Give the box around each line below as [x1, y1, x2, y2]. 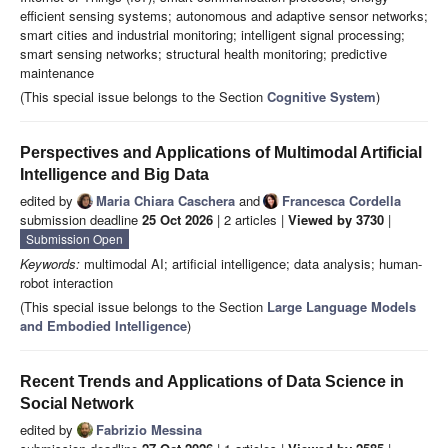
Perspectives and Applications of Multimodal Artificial [20, 144, 422, 162]
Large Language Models [267, 297, 416, 317]
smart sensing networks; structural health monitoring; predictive [20, 44, 387, 64]
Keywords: [20, 254, 80, 274]
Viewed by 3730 [288, 210, 384, 230]
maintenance [20, 63, 94, 83]
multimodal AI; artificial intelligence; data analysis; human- [80, 254, 422, 274]
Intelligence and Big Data [20, 166, 209, 184]
